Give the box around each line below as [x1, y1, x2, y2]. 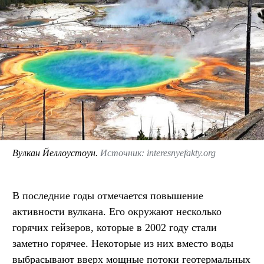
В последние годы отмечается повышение [12, 189, 203, 202]
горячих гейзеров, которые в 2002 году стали [12, 221, 217, 233]
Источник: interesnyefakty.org [100, 147, 216, 158]
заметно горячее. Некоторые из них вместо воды [12, 237, 233, 249]
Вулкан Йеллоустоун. [12, 147, 100, 158]
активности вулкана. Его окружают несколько [12, 205, 222, 217]
